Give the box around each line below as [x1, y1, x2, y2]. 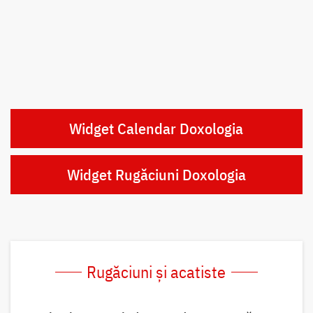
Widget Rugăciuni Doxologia [66, 164, 246, 185]
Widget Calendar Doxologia [69, 118, 244, 139]
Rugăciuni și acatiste [87, 261, 226, 284]
